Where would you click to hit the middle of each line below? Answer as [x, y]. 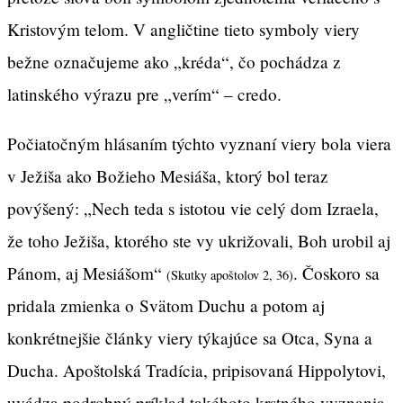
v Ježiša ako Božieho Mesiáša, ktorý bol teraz [168, 176]
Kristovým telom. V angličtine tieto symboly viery [184, 30]
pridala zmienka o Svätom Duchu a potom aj [166, 306]
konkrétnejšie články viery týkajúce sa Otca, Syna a [190, 338]
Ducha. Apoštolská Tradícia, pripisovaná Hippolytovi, [197, 371]
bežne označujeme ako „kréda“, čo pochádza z [174, 62]
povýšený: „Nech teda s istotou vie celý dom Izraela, [193, 209]
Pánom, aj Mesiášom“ [87, 273]
